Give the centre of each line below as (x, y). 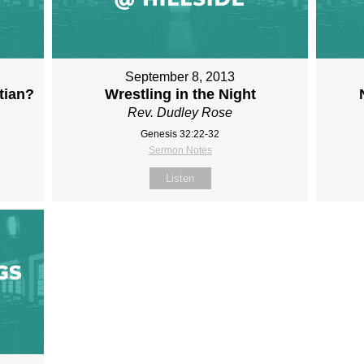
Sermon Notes (180, 151)
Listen (180, 179)
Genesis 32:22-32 (180, 134)
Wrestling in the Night (180, 95)
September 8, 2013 (180, 77)
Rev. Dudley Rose (180, 113)
